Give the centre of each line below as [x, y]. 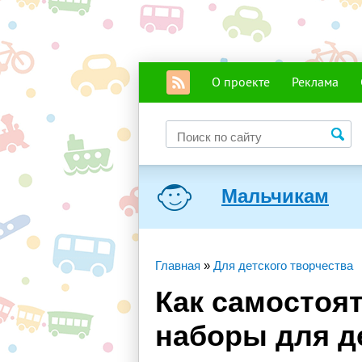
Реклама [315, 82]
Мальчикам [275, 196]
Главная [178, 265]
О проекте [241, 82]
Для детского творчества [283, 265]
